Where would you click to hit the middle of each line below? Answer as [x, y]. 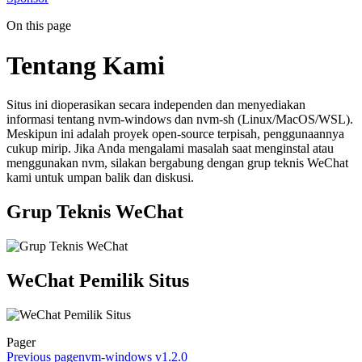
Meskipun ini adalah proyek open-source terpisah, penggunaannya [175, 133]
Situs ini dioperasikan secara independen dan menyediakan [156, 104]
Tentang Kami [89, 65]
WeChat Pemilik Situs [100, 280]
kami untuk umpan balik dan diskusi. [100, 177]
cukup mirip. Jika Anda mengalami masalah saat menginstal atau [170, 148]
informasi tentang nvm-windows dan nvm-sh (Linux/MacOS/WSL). [180, 119]
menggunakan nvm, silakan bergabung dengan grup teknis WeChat [177, 162]
